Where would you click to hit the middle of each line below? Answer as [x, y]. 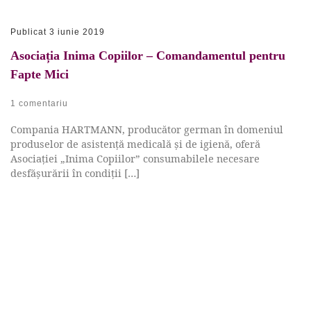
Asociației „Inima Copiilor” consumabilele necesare [135, 159]
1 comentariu [39, 104]
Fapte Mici [40, 75]
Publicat [30, 32]
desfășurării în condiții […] [75, 173]
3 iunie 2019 [77, 32]
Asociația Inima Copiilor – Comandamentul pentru [148, 56]
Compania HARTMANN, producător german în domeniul [147, 129]
